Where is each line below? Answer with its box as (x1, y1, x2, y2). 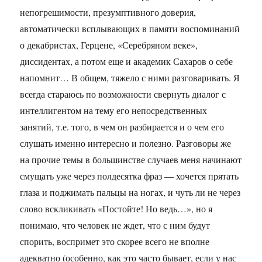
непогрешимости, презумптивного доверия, (20, 6, 196, 18)
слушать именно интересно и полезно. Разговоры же (20, 137, 232, 149)
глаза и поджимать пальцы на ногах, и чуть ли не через (20, 186, 241, 198)
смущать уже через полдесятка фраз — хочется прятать (20, 170, 239, 182)
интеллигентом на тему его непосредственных (20, 104, 208, 116)
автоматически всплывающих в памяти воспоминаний (20, 22, 240, 35)
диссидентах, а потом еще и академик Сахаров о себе (20, 55, 233, 67)
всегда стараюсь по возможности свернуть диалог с (20, 88, 226, 100)
